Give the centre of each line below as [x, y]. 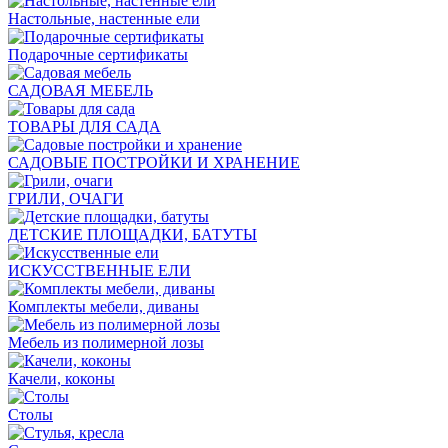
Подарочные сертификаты [98, 54]
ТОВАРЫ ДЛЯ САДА [84, 126]
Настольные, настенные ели [104, 18]
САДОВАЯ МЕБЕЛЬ [80, 90]
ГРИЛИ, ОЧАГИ [66, 198]
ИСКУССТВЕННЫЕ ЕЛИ [99, 270]
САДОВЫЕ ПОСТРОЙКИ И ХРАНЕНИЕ [154, 162]
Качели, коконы [61, 378]
